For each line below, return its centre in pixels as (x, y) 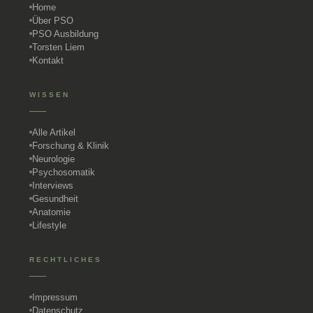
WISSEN (50, 94)
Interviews (53, 185)
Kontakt (48, 60)
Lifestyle (49, 225)
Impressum (55, 297)
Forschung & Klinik (71, 145)
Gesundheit (55, 198)
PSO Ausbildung (65, 34)
